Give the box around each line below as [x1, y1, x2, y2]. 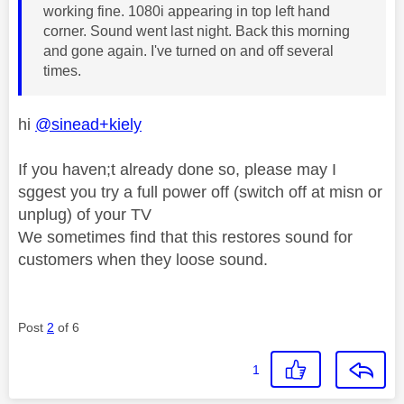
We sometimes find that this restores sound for [18, 227, 353, 246]
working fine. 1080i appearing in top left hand [43, 3, 330, 19]
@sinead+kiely [35, 115, 142, 133]
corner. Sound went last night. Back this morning [43, 23, 350, 39]
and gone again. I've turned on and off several [43, 42, 334, 59]
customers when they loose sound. [18, 250, 272, 269]
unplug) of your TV [18, 205, 151, 224]
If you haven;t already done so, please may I [18, 160, 336, 179]
